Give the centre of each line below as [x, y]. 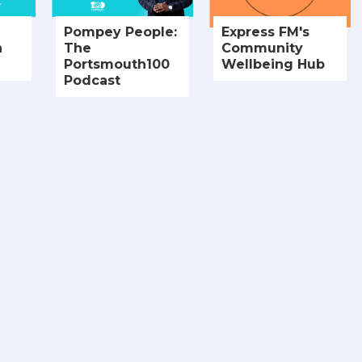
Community [262, 48]
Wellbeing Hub [273, 65]
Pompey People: [120, 32]
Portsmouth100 [117, 65]
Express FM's [265, 32]
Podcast [92, 81]
